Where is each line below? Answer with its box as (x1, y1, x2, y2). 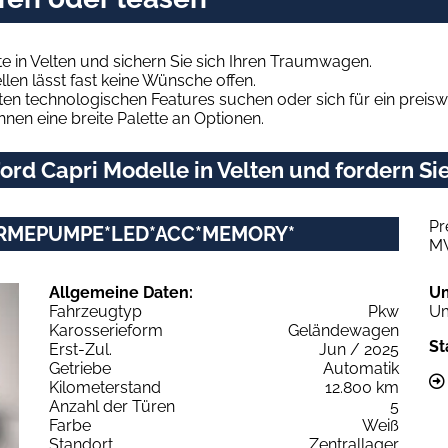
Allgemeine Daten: (49, 282, 193, 302)
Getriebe (49, 358, 111, 378)
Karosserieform (49, 320, 163, 340)
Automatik (323, 358, 399, 378)
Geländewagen (288, 320, 399, 340)
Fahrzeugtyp (49, 301, 142, 321)
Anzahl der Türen (49, 396, 175, 416)
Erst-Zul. (49, 339, 112, 359)
